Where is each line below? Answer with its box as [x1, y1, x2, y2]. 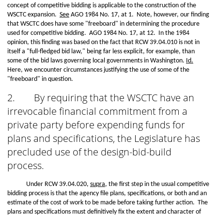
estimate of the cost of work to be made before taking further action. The [7, 199, 208, 206]
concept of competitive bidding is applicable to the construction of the [7, 2, 196, 9]
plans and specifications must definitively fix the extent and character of [7, 208, 201, 216]
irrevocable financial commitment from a [7, 105, 187, 118]
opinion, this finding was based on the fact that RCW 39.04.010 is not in [7, 39, 200, 46]
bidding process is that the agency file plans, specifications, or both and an [7, 190, 207, 197]
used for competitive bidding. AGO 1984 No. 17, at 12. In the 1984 [7, 30, 189, 37]
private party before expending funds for [7, 118, 185, 131]
